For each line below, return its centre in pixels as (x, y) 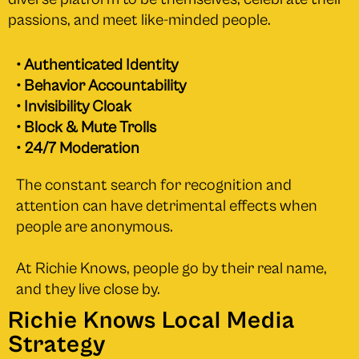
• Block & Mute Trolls (86, 127)
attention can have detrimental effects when (167, 206)
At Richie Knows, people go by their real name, (171, 268)
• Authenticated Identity (97, 65)
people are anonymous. (95, 227)
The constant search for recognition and (154, 185)
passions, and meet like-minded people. (139, 20)
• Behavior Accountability (101, 86)
